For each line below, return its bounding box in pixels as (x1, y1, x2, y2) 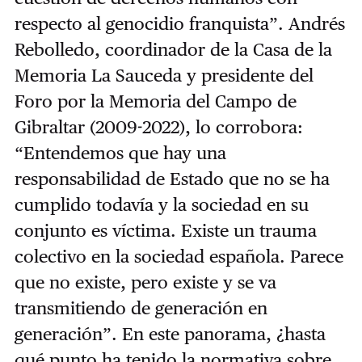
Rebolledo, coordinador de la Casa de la (14, 39, 332, 61)
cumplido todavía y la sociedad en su (14, 194, 309, 216)
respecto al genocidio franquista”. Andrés (14, 13, 345, 35)
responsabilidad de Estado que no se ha (14, 168, 330, 190)
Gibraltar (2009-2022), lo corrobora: (14, 116, 303, 138)
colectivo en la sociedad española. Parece (14, 246, 343, 267)
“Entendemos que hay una (14, 142, 226, 164)
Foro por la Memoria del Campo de (14, 90, 297, 112)
